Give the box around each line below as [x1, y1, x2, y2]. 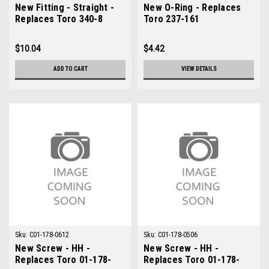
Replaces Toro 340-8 [15, 13, 103, 25]
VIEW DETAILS [181, 65, 217, 72]
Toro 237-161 [144, 13, 199, 25]
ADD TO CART [53, 65, 88, 72]
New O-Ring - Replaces [144, 2, 241, 13]
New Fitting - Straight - [15, 2, 114, 13]
